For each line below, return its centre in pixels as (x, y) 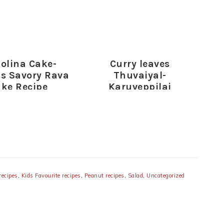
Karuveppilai (140, 87)
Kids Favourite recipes (51, 176)
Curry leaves (140, 64)
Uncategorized (166, 176)
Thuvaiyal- (140, 75)
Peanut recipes (104, 176)
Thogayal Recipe (140, 98)
